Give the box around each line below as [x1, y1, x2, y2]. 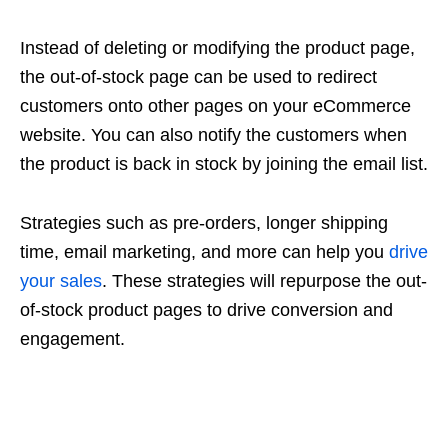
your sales [20, 271, 102, 291]
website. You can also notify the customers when [20, 125, 407, 145]
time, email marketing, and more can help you [20, 242, 389, 262]
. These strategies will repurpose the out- [102, 271, 427, 291]
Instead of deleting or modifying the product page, [20, 38, 415, 58]
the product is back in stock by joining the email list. [20, 154, 428, 174]
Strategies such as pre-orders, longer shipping [20, 213, 388, 233]
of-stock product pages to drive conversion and [20, 300, 393, 320]
